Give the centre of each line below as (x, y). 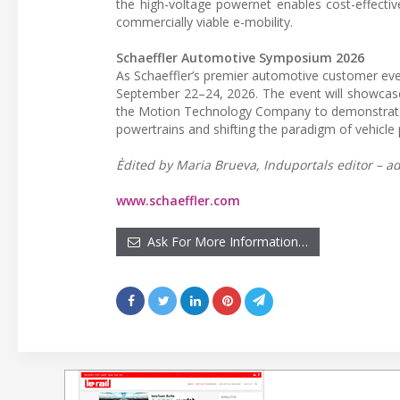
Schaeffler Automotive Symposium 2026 (240, 57)
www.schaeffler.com (178, 200)
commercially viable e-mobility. (204, 21)
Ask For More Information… (224, 241)
